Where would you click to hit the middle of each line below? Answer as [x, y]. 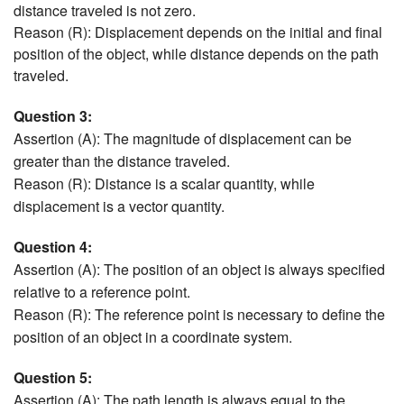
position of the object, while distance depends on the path [196, 53]
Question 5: [53, 377]
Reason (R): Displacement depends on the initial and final [198, 32]
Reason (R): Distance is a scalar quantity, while [164, 183]
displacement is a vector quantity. [119, 206]
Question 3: [53, 115]
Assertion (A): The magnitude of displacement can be [183, 138]
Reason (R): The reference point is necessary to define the [199, 314]
